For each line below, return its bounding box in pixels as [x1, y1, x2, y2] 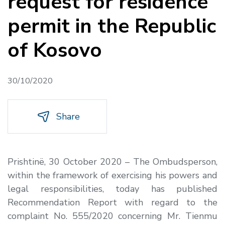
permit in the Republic [8, 12, 216, 40]
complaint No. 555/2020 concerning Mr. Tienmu [8, 209, 217, 222]
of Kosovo [8, 36, 102, 64]
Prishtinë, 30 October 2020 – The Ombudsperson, [8, 155, 217, 168]
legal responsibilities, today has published [8, 182, 217, 195]
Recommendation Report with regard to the [8, 196, 217, 208]
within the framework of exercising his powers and [8, 169, 217, 181]
